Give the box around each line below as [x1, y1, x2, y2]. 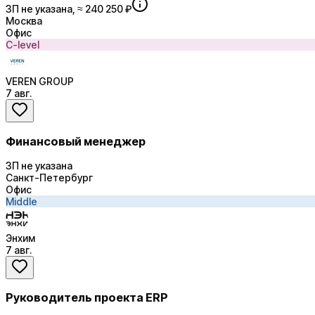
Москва [6, 15, 42, 27]
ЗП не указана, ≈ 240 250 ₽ [6, 3, 131, 15]
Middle [6, 195, 37, 207]
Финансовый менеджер [6, 134, 146, 148]
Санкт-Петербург [6, 172, 93, 184]
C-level [6, 39, 39, 51]
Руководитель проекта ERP [6, 290, 168, 305]
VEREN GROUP [6, 75, 74, 88]
